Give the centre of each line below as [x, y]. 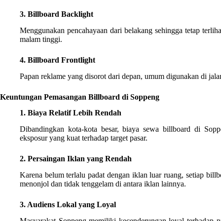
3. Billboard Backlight [56, 14]
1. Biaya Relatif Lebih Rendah [71, 113]
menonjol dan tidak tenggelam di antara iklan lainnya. [103, 184]
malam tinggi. [41, 39]
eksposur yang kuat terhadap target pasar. [84, 138]
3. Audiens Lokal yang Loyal [68, 205]
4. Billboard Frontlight [57, 60]
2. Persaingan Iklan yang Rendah [76, 159]
